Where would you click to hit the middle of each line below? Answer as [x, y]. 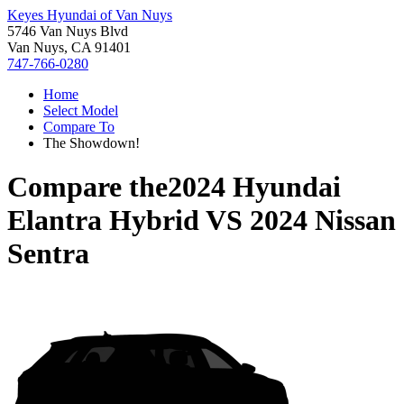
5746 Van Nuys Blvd [68, 31]
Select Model [81, 110]
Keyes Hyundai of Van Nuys [90, 15]
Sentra [48, 254]
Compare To [79, 127]
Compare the [87, 187]
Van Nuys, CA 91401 [69, 47]
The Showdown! [92, 143]
